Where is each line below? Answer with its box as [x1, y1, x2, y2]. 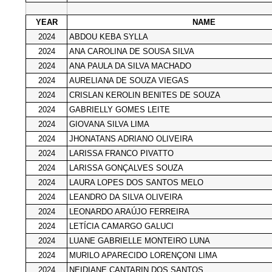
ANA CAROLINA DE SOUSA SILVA [69, 46, 194, 56]
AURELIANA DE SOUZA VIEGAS [69, 75, 189, 85]
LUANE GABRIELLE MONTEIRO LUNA [69, 236, 210, 245]
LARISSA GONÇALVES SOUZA [69, 163, 183, 172]
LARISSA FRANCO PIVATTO [69, 148, 174, 158]
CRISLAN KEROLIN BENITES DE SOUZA [69, 90, 220, 100]
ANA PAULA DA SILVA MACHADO [69, 61, 191, 70]
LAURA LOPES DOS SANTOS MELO [69, 177, 203, 187]
